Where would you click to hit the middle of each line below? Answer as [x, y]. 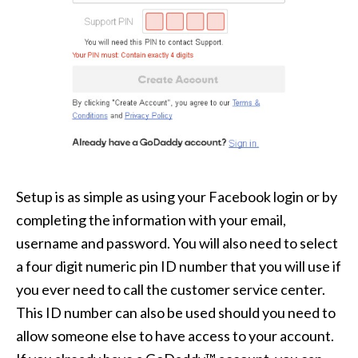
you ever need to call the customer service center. [171, 290]
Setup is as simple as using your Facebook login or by [177, 197]
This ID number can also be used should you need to [176, 313]
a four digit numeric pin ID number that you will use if [179, 267]
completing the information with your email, [151, 220]
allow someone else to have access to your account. [175, 336]
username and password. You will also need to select [177, 243]
